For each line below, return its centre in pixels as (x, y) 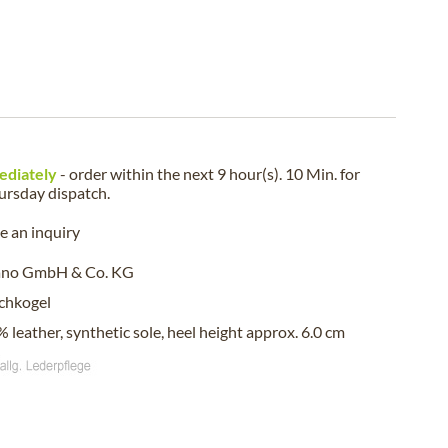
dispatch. (77, 192)
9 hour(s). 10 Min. (277, 173)
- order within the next (137, 173)
